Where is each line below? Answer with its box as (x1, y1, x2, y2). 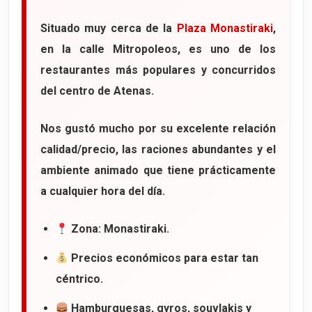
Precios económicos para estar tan (68, 251, 259, 265)
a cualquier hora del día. (40, 185, 165, 198)
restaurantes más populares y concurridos (40, 63, 276, 77)
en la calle (40, 42, 113, 56)
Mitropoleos (113, 42, 178, 56)
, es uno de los (178, 42, 276, 56)
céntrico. (56, 272, 103, 286)
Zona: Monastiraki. (68, 222, 170, 236)
